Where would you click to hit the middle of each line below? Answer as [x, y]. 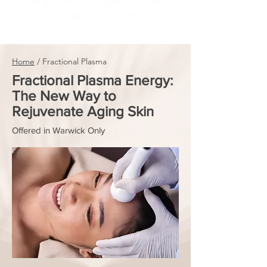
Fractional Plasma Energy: [93, 80]
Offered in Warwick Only [58, 130]
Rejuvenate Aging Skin [83, 111]
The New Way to [64, 96]
